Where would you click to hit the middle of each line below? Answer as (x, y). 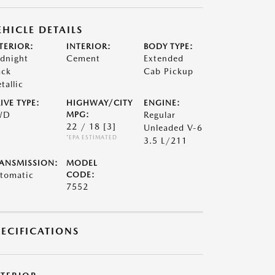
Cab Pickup (169, 71)
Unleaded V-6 (173, 128)
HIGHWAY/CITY (99, 103)
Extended (164, 58)
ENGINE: (162, 103)
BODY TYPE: (169, 46)
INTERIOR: (88, 46)
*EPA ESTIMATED (91, 137)
